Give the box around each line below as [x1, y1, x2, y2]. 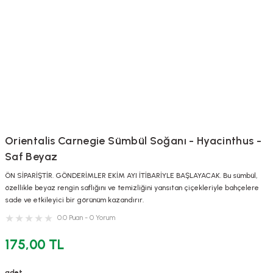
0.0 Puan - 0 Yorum [57, 213, 115, 222]
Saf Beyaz [5, 150, 58, 163]
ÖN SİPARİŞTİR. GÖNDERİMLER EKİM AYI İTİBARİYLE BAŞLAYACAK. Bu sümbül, [5, 171, 258, 180]
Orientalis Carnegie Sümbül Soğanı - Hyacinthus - [5, 134, 262, 147]
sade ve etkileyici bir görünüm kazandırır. [5, 196, 144, 204]
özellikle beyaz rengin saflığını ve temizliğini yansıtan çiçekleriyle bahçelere [5, 183, 259, 192]
